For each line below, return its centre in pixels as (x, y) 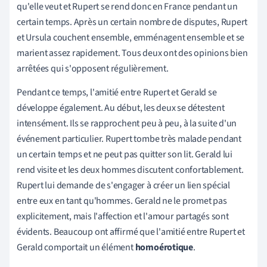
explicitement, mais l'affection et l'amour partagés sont (123, 216)
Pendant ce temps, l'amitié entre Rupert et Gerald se (117, 92)
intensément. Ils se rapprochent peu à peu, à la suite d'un (127, 123)
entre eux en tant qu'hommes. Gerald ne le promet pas (122, 201)
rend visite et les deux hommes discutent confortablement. (130, 170)
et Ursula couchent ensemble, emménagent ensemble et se (131, 37)
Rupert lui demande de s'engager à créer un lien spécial (123, 185)
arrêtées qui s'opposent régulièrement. (93, 68)
